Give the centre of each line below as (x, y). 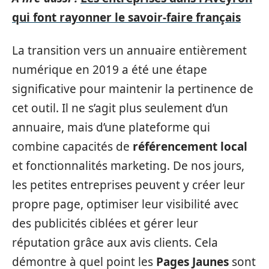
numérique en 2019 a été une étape (110, 69)
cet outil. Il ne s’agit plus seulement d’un (120, 108)
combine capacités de (72, 146)
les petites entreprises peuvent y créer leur (128, 185)
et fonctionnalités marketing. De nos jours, (128, 165)
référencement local (190, 146)
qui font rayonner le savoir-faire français (126, 17)
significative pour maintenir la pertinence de (133, 89)
